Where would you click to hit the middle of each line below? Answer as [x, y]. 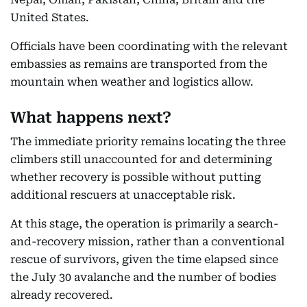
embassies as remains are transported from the [139, 64]
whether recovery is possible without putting [136, 177]
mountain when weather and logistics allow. [132, 82]
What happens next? [91, 117]
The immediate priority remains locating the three [148, 141]
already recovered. [62, 295]
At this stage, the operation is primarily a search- [144, 223]
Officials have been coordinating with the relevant [149, 46]
